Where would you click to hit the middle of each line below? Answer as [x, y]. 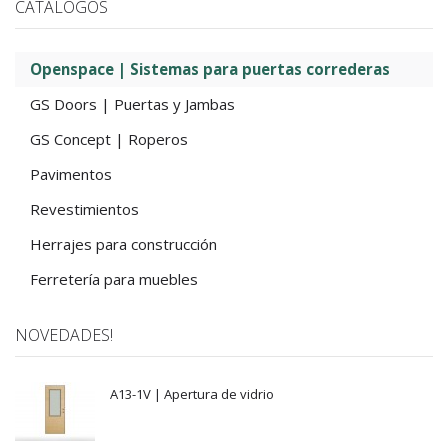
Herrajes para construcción [123, 244]
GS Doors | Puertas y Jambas [132, 104]
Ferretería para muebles [114, 279]
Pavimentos [71, 174]
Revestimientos [84, 209]
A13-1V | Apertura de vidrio [192, 394]
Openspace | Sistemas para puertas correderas [210, 69]
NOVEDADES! [64, 335]
